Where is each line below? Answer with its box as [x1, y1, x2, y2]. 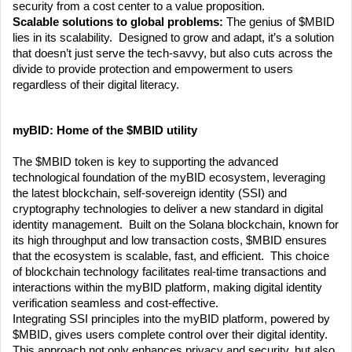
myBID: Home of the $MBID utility [13, 124, 197, 137]
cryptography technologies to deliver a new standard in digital [13, 203, 323, 216]
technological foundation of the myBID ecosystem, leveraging [13, 171, 325, 185]
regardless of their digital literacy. [13, 79, 179, 92]
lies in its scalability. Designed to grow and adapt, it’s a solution [13, 31, 334, 45]
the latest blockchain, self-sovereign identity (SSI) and [13, 187, 287, 200]
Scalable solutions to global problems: [13, 16, 226, 29]
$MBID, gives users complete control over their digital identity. [13, 328, 328, 342]
